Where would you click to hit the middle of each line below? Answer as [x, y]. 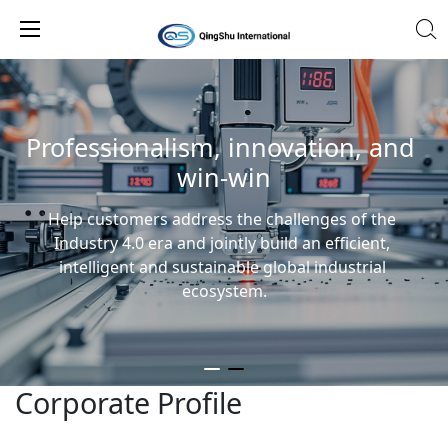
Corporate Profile [128, 402]
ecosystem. [224, 291]
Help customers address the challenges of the [222, 219]
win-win [224, 177]
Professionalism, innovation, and [220, 147]
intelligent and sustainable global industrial [222, 267]
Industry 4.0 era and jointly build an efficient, [222, 243]
